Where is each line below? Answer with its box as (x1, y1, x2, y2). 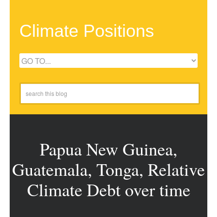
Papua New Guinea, (40, 137, 177, 160)
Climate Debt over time (27, 178, 190, 201)
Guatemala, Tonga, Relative (12, 157, 205, 181)
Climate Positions (19, 21, 154, 41)
